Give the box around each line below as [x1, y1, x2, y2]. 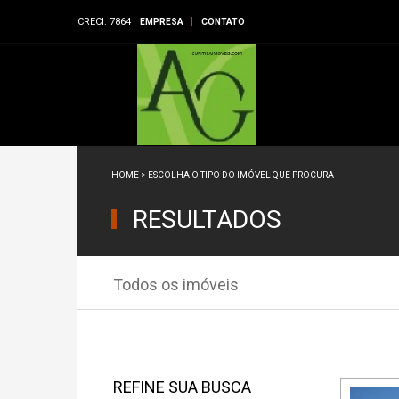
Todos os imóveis [113, 275, 239, 294]
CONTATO [201, 17, 245, 27]
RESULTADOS [133, 205, 281, 234]
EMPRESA [140, 17, 183, 27]
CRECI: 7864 [77, 16, 131, 28]
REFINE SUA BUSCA [113, 378, 251, 396]
